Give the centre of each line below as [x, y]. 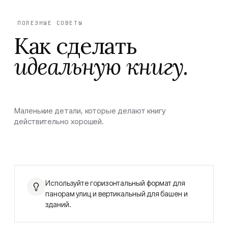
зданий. [58, 204]
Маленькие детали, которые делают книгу [90, 111]
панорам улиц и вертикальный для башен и [117, 194]
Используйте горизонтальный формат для [116, 183]
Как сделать [76, 46]
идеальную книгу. [101, 67]
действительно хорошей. [59, 121]
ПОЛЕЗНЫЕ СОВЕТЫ [50, 23]
